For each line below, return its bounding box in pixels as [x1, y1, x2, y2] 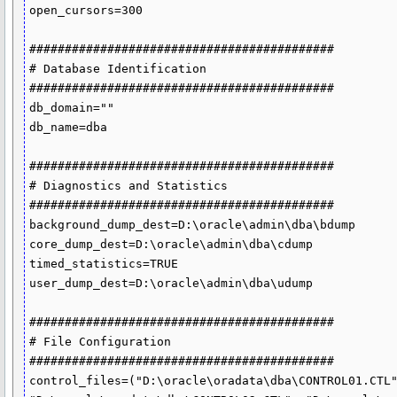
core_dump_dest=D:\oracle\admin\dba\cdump [29, 237, 314, 252]
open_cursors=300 [29, 4, 144, 18]
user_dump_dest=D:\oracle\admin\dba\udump [29, 276, 314, 291]
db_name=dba [29, 121, 108, 135]
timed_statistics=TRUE [29, 257, 179, 271]
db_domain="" [29, 101, 115, 115]
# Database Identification [29, 62, 207, 76]
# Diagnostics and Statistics [29, 179, 229, 193]
